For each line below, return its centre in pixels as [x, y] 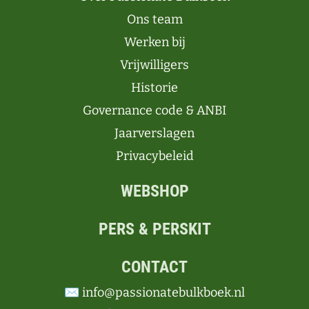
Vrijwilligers [154, 65]
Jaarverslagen [154, 133]
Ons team [154, 19]
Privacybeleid [154, 156]
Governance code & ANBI [154, 110]
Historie [154, 88]
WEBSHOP [154, 191]
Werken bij [154, 42]
